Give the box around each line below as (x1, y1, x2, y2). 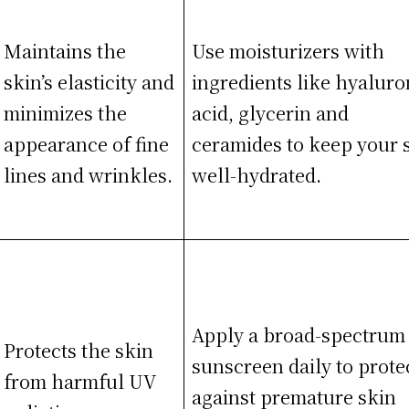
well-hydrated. (192, 161, 322, 188)
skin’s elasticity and (4, 68, 175, 95)
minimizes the (4, 99, 128, 126)
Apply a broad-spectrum (192, 320, 406, 348)
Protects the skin (4, 336, 154, 363)
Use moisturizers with (192, 37, 385, 64)
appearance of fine (4, 130, 170, 157)
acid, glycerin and (192, 99, 350, 126)
